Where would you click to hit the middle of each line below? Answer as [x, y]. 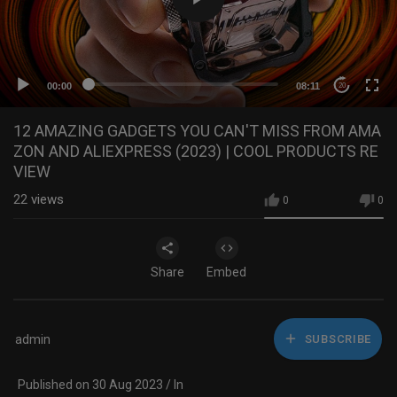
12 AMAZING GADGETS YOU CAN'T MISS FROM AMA [197, 131]
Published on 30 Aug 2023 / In [101, 385]
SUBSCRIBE [336, 339]
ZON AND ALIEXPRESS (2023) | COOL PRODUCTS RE [196, 151]
